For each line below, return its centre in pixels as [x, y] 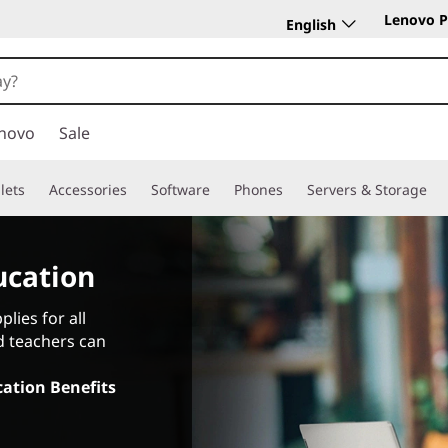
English [311, 24]
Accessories [88, 189]
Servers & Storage [367, 189]
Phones [258, 189]
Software [180, 189]
